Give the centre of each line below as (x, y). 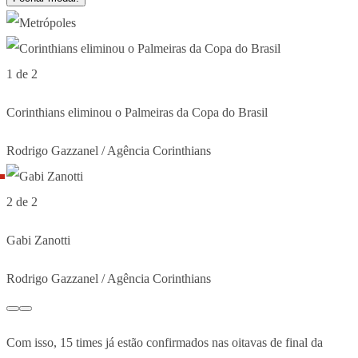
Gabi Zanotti (38, 240)
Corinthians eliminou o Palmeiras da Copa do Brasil (137, 112)
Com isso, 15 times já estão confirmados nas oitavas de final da (165, 342)
